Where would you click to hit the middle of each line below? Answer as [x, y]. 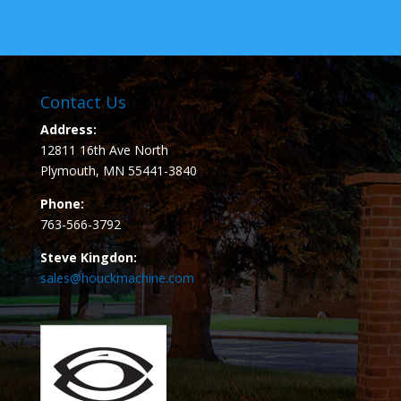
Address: [68, 129]
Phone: [62, 203]
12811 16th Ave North [104, 149]
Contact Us [83, 102]
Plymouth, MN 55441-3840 [118, 170]
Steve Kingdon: [88, 257]
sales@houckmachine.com [117, 277]
